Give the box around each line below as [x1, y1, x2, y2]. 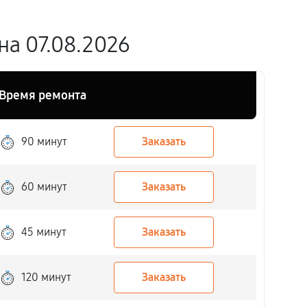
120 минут [21, 271, 71, 284]
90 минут [21, 135, 67, 148]
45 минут [21, 225, 66, 238]
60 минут [21, 180, 67, 193]
